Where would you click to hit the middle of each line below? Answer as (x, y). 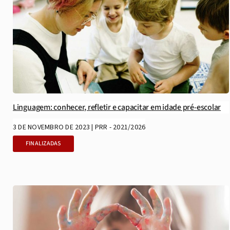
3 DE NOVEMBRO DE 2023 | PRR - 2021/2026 (79, 128)
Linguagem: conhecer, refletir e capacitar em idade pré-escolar (117, 108)
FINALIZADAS (43, 144)
